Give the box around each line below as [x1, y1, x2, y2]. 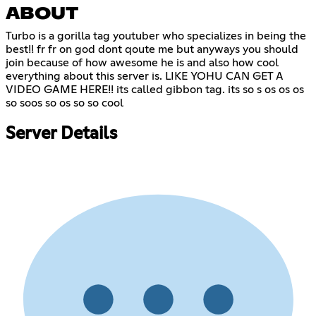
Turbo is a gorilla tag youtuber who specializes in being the [6, 30, 306, 42]
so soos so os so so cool [6, 97, 123, 109]
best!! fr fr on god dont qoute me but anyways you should [6, 44, 298, 56]
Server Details [6, 125, 117, 142]
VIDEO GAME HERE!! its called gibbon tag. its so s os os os [6, 84, 304, 96]
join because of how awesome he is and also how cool [6, 57, 279, 69]
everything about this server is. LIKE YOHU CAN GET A [6, 71, 284, 83]
